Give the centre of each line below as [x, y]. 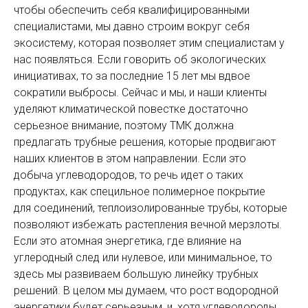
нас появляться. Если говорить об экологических [140, 59]
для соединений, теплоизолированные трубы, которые [151, 208]
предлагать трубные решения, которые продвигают [145, 142]
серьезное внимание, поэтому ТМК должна [124, 125]
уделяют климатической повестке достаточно [131, 109]
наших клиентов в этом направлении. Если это [130, 158]
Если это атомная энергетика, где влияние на [128, 241]
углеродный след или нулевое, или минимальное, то [143, 257]
